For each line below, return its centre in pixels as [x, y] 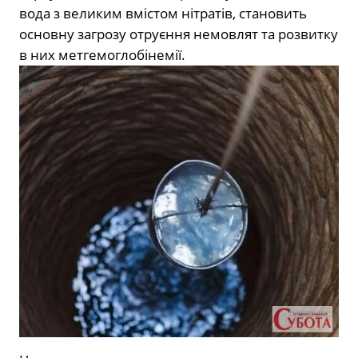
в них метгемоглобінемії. [102, 55]
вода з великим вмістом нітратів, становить [163, 14]
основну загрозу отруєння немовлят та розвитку [179, 34]
